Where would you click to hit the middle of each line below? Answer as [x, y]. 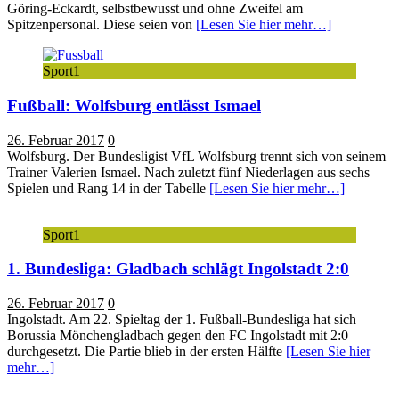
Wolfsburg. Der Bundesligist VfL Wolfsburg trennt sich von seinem [196, 156]
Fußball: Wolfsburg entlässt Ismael [134, 105]
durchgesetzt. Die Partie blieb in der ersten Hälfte [147, 352]
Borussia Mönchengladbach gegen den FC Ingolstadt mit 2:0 [178, 336]
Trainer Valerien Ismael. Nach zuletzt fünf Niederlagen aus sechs [188, 172]
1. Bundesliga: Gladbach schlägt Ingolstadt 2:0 [178, 269]
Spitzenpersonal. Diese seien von [102, 25]
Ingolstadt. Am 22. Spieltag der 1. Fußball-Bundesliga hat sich [182, 320]
